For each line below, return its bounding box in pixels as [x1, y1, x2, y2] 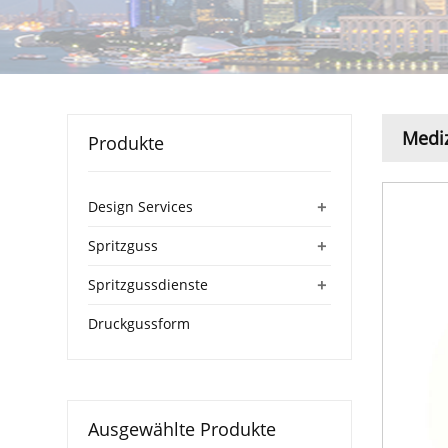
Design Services [88, 196, 194, 216]
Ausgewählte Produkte [88, 416, 277, 441]
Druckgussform [88, 313, 191, 333]
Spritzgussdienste [88, 274, 209, 294]
